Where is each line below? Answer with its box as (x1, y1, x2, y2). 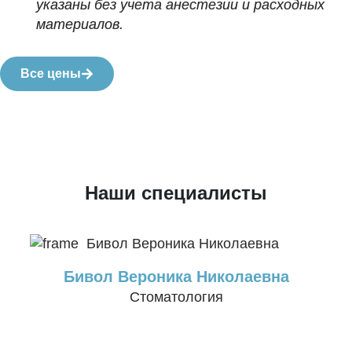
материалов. (36, 16, 124, 33)
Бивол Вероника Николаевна (63, 268, 289, 286)
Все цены (20, 67, 81, 81)
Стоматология (129, 289, 223, 306)
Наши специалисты (85, 182, 267, 204)
